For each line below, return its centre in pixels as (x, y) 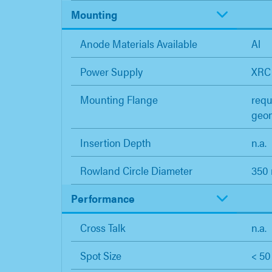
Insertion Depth (116, 143)
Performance (103, 199)
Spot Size (101, 256)
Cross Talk (103, 228)
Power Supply (111, 72)
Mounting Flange (119, 100)
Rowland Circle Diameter (136, 171)
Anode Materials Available (139, 44)
